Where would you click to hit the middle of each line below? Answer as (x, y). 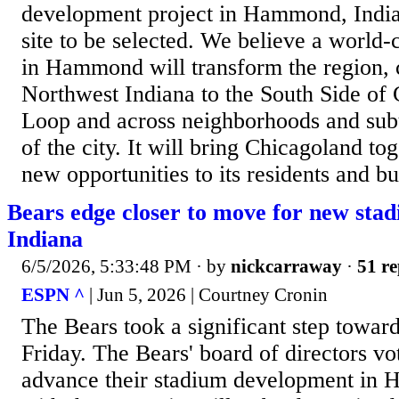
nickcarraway (286, 267)
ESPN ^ (53, 294)
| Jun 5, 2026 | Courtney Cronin (206, 294)
